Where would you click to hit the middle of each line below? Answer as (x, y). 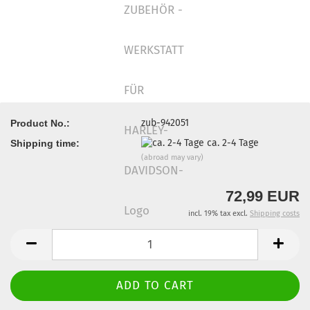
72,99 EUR (263, 197)
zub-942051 (165, 122)
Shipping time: (45, 143)
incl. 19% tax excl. (219, 214)
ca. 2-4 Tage (233, 143)
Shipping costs (275, 214)
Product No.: (40, 123)
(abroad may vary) (173, 157)
